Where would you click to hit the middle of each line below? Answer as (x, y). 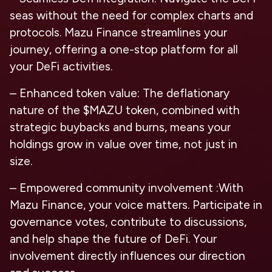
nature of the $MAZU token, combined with (125, 110)
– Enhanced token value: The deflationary (120, 93)
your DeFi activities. (61, 66)
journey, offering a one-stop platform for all (124, 49)
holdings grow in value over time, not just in (124, 144)
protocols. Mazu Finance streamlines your (118, 32)
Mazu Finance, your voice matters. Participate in (136, 205)
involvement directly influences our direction (127, 256)
